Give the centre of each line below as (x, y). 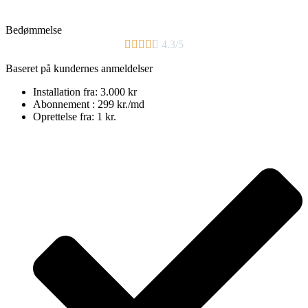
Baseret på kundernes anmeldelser (79, 69)
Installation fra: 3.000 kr (85, 92)
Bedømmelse (34, 30)
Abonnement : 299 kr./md (89, 104)
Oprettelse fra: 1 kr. (75, 117)
